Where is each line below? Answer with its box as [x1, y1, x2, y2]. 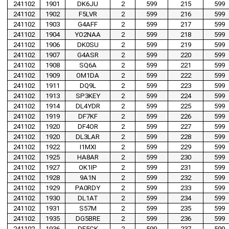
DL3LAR [76, 133, 100, 141]
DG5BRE [75, 215, 100, 223]
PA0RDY [75, 184, 100, 192]
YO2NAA [75, 31, 101, 39]
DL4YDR [75, 102, 100, 110]
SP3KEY [75, 92, 100, 100]
